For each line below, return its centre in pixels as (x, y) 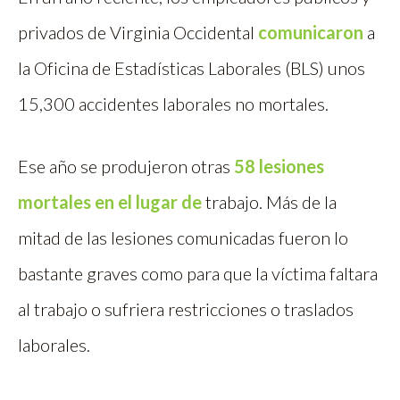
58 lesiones (279, 167)
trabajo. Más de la (269, 202)
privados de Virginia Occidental (138, 33)
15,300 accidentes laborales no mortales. (173, 104)
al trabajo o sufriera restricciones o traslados (186, 309)
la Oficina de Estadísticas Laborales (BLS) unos (192, 68)
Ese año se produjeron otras (126, 167)
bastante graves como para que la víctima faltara (198, 274)
